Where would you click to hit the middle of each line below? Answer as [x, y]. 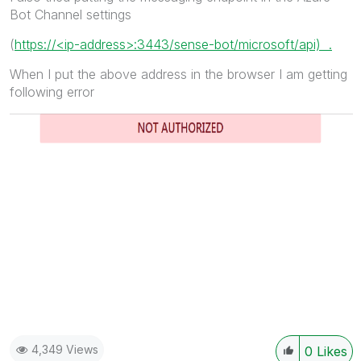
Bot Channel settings [71, 14]
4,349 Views [65, 349]
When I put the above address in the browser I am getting [178, 74]
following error [52, 91]
